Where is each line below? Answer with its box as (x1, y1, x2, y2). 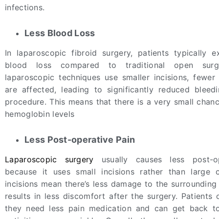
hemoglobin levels (5, 109, 75, 119)
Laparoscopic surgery (5, 154, 94, 164)
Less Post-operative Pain (24, 134, 135, 145)
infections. (5, 2, 45, 12)
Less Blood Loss (24, 27, 95, 38)
